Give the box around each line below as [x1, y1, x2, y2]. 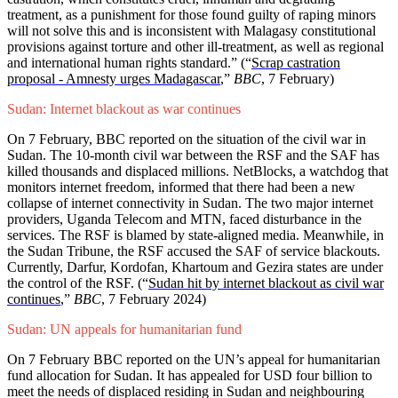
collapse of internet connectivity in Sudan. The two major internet [7, 195, 373, 211]
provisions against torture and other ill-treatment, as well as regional [7, 39, 384, 55]
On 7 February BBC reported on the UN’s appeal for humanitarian [7, 352, 380, 368]
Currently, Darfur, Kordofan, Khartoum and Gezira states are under [7, 259, 383, 275]
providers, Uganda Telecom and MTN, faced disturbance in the [7, 211, 362, 227]
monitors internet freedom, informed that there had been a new [7, 179, 355, 195]
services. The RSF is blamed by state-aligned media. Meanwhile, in [7, 227, 384, 243]
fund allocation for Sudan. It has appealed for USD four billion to [7, 368, 372, 384]
